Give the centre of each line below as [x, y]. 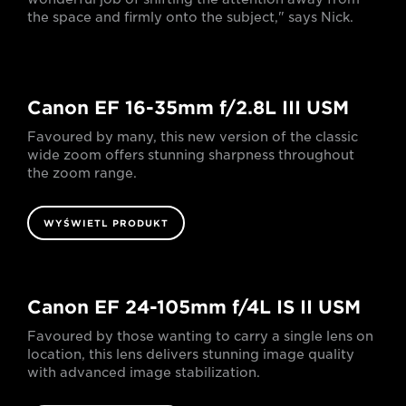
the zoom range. [82, 174]
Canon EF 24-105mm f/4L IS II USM [194, 308]
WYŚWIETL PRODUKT [106, 223]
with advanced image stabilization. [144, 373]
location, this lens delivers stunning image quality [191, 355]
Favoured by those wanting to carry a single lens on [200, 337]
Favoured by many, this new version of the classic [193, 137]
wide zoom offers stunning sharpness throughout [191, 155]
